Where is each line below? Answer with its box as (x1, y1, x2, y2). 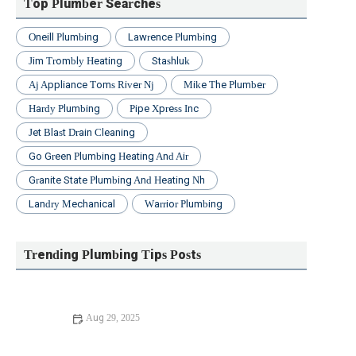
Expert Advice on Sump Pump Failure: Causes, (16, 327, 249, 340)
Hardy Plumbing (29, 103, 100, 115)
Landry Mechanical (29, 198, 115, 211)
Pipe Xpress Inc (130, 103, 199, 115)
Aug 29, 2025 (86, 312, 140, 324)
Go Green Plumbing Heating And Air (29, 150, 188, 163)
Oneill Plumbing (29, 31, 99, 44)
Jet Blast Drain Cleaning (29, 126, 135, 139)
